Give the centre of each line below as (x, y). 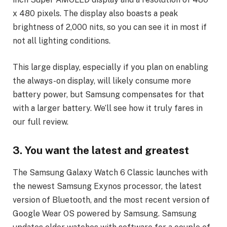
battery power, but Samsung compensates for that (108, 95)
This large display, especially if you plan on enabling (110, 67)
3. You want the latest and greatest (101, 150)
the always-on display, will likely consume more (102, 81)
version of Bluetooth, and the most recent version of (111, 200)
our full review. (41, 122)
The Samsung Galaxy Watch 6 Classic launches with (110, 173)
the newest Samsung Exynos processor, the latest (107, 186)
